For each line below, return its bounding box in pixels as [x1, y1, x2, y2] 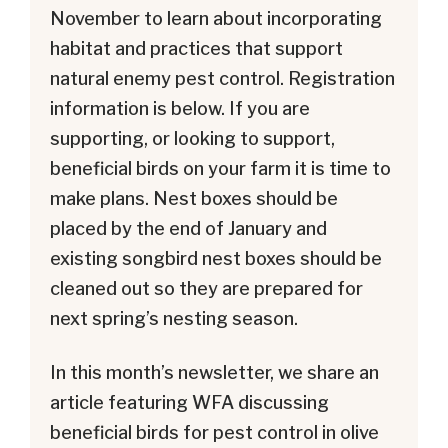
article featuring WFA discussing [50, 392, 329, 413]
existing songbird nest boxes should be [50, 248, 382, 269]
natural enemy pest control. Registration [50, 68, 395, 89]
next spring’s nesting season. [50, 308, 298, 329]
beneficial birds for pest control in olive [50, 422, 379, 443]
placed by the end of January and [50, 218, 327, 239]
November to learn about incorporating [50, 8, 382, 29]
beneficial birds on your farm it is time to [50, 158, 391, 179]
